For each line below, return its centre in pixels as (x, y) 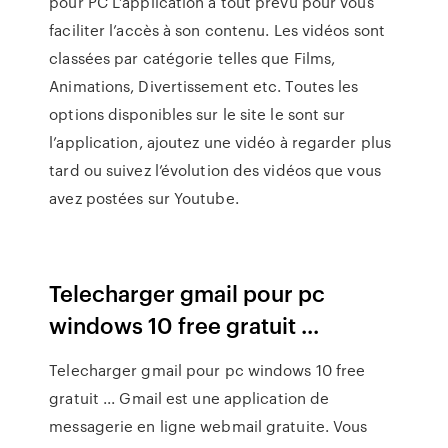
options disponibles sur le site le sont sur (197, 114)
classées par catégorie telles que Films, (192, 58)
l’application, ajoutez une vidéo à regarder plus (220, 142)
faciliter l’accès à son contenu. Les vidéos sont (217, 30)
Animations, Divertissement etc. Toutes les (204, 86)
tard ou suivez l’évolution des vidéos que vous (215, 170)
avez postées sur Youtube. (144, 198)
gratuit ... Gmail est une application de (189, 398)
